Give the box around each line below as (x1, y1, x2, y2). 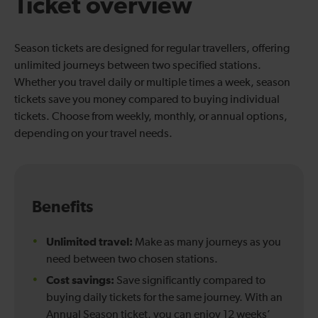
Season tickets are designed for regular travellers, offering (14, 43, 290, 55)
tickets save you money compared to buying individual (14, 94, 280, 106)
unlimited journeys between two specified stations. (14, 60, 261, 72)
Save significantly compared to (114, 275, 265, 287)
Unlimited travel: (46, 236, 133, 248)
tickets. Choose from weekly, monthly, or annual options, (14, 111, 287, 123)
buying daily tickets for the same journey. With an (46, 292, 283, 304)
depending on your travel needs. (14, 128, 172, 140)
